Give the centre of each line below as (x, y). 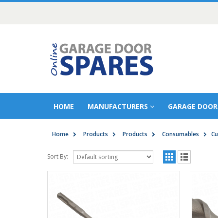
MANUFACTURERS (118, 106)
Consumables (181, 134)
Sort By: (58, 157)
